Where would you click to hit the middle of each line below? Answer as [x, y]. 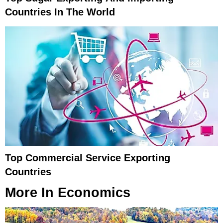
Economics [94, 193]
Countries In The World [60, 12]
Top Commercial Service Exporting [88, 158]
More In [31, 193]
